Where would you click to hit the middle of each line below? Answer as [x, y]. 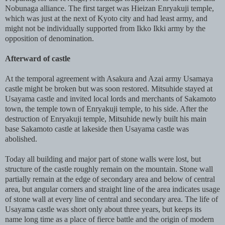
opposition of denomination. [49, 39]
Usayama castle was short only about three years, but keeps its [103, 209]
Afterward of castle [38, 59]
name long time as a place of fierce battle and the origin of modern [109, 219]
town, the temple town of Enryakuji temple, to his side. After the [106, 109]
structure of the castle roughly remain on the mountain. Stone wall [109, 169]
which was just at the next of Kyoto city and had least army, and [106, 19]
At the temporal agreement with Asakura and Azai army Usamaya [109, 79]
